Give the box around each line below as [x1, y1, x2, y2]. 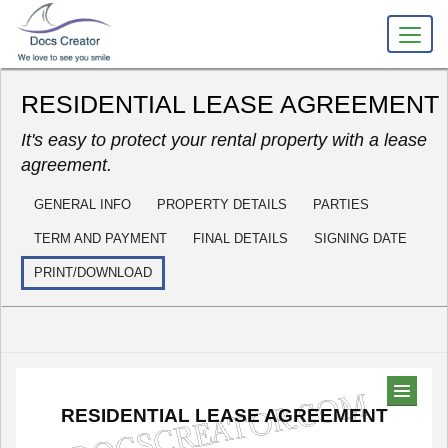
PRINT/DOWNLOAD [34, 265, 152, 280]
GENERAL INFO [34, 197, 131, 212]
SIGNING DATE [314, 231, 407, 246]
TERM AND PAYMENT [34, 231, 167, 246]
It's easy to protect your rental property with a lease [21, 130, 427, 150]
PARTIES [313, 197, 369, 212]
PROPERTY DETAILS [157, 197, 287, 212]
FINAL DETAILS [193, 231, 288, 246]
